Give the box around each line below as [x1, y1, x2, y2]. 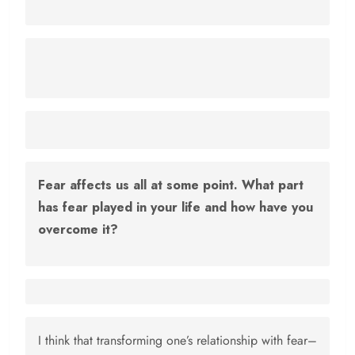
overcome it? [38, 220, 118, 239]
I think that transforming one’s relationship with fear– [38, 331, 317, 350]
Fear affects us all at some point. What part [38, 176, 303, 195]
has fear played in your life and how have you [38, 198, 313, 217]
